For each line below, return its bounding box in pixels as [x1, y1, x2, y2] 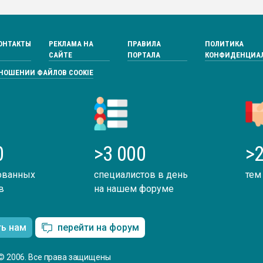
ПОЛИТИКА [204, 39, 244, 48]
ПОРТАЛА [127, 50, 161, 59]
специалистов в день [94, 168, 188, 180]
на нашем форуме [94, 183, 174, 194]
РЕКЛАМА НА [48, 39, 93, 48]
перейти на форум [58, 221, 139, 233]
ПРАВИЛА [127, 39, 161, 48]
